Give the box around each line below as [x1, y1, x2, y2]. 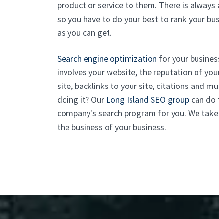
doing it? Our [57, 94, 106, 105]
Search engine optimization [57, 53, 157, 64]
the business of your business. [57, 121, 166, 132]
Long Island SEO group [106, 94, 189, 105]
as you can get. [57, 27, 112, 38]
